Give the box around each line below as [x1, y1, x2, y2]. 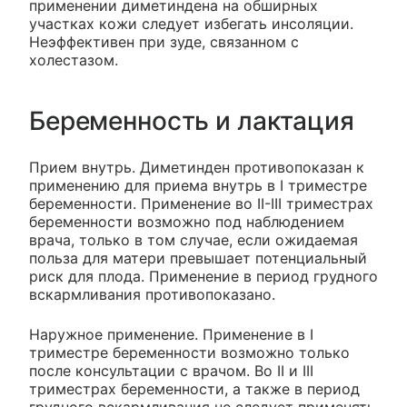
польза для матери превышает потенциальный [29, 249, 367, 268]
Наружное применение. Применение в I [29, 325, 313, 344]
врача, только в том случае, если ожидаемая [29, 231, 358, 250]
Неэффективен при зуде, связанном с [29, 33, 299, 52]
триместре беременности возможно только [29, 343, 350, 362]
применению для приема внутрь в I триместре [29, 176, 367, 195]
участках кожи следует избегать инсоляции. [29, 15, 353, 34]
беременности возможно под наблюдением [29, 213, 344, 232]
